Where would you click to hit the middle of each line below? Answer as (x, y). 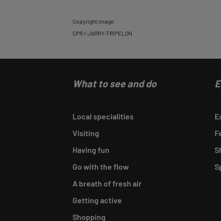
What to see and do (114, 83)
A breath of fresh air (107, 183)
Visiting (86, 133)
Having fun (91, 150)
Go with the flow (101, 166)
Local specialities (103, 116)
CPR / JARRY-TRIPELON (102, 33)
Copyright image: (94, 21)
